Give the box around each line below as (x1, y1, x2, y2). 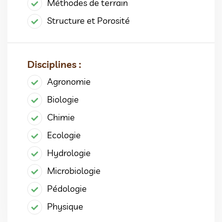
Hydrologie (47, 147, 91, 159)
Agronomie (47, 75, 91, 87)
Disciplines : (27, 57, 81, 70)
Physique (47, 200, 83, 212)
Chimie (47, 111, 75, 123)
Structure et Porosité (47, 14, 130, 26)
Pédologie (47, 182, 87, 194)
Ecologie (47, 129, 81, 141)
